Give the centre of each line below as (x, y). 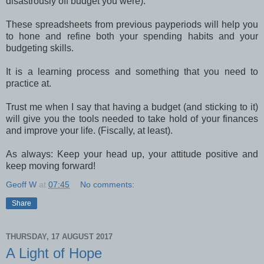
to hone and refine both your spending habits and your (132, 36)
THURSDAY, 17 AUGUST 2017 (59, 237)
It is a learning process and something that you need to (132, 71)
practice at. (30, 83)
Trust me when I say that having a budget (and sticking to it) (132, 107)
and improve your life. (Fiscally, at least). (89, 130)
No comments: (108, 184)
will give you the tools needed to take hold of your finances (132, 118)
